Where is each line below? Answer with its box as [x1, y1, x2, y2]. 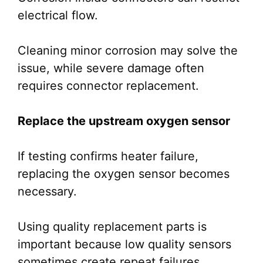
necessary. [18, 184, 77, 198]
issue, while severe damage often [18, 61, 204, 75]
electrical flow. [18, 8, 98, 22]
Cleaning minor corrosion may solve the [18, 43, 238, 58]
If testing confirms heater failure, [18, 149, 198, 163]
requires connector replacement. [18, 79, 199, 93]
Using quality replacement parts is [18, 220, 207, 234]
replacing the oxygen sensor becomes [18, 167, 230, 181]
